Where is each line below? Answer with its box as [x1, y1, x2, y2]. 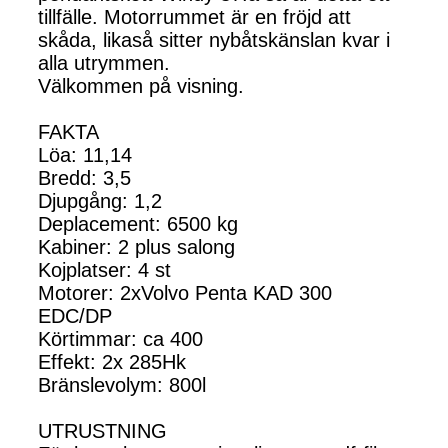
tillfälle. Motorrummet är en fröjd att [38, 5, 351, 28]
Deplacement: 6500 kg [38, 212, 238, 235]
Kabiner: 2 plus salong [38, 235, 235, 258]
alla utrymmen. [38, 51, 170, 74]
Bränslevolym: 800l [38, 373, 206, 396]
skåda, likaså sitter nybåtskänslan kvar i [38, 28, 390, 51]
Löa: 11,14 [38, 143, 138, 166]
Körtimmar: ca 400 [38, 327, 203, 350]
